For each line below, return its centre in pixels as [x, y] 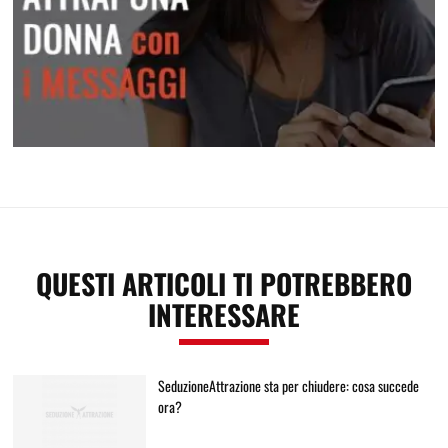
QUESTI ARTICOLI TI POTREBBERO [224, 283]
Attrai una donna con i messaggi [224, 157]
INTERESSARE [224, 314]
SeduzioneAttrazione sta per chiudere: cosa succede [288, 385]
